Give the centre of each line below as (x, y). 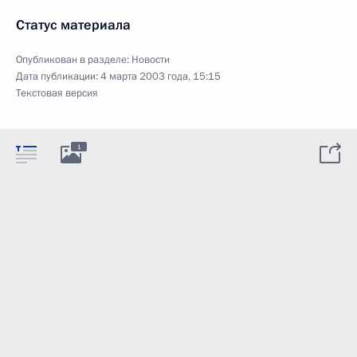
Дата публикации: (58, 76)
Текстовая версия (57, 93)
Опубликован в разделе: (74, 59)
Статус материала (73, 25)
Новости (151, 59)
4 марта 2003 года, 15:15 (161, 76)
